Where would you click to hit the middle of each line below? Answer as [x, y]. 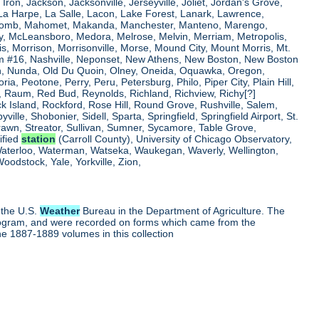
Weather [60, 211]
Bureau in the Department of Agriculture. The [183, 211]
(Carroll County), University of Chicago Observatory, [174, 139]
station [39, 139]
